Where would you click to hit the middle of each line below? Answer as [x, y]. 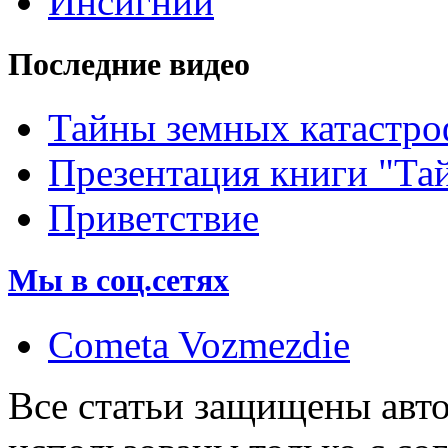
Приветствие [153, 218]
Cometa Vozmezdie [199, 344]
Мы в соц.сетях [118, 280]
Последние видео [129, 64]
